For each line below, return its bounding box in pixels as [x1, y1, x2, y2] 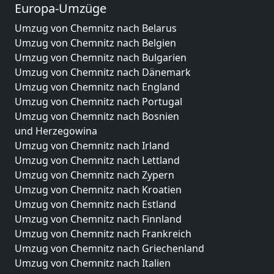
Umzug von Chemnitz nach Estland [15, 198, 176, 211]
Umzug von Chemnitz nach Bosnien [15, 109, 179, 123]
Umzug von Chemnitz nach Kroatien [15, 183, 182, 196]
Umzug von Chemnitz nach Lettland [15, 154, 180, 167]
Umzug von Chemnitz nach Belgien [15, 36, 176, 50]
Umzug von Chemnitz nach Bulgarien [15, 51, 187, 64]
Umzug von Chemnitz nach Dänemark [15, 65, 191, 79]
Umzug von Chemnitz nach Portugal [15, 95, 182, 108]
